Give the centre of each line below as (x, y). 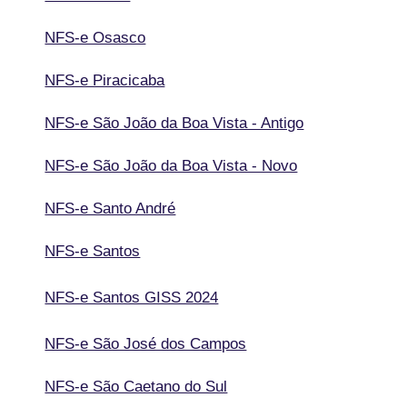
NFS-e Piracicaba (105, 80)
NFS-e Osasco (95, 37)
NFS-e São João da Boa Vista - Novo (171, 165)
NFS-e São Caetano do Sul (136, 386)
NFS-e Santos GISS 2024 (132, 297)
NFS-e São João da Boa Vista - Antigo (174, 123)
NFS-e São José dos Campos (146, 343)
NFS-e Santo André (110, 208)
